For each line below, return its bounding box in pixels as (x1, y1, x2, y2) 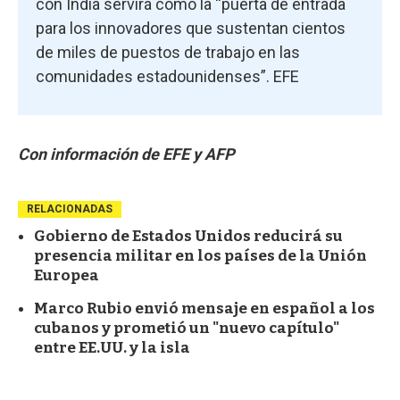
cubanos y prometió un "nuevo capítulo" (34, 318, 339, 337)
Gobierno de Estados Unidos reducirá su (34, 226, 343, 246)
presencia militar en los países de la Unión (34, 246, 367, 265)
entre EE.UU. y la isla (34, 337, 190, 357)
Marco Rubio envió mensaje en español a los (34, 298, 375, 318)
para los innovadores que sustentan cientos (36, 18, 346, 37)
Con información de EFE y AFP (18, 144, 235, 163)
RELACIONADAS (27, 202, 112, 215)
